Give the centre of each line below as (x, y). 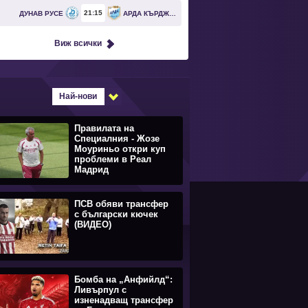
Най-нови (78, 96)
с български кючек (116, 214)
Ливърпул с (100, 290)
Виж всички (78, 43)
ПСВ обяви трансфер (121, 204)
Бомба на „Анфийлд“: (123, 279)
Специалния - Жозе (117, 139)
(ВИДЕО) (93, 224)
